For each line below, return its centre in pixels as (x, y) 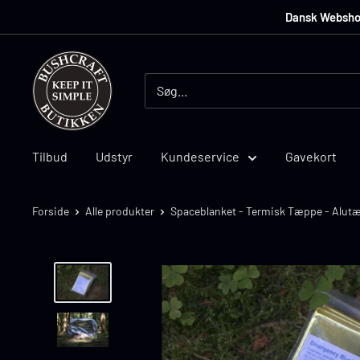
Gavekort (311, 156)
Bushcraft (59, 61)
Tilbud (50, 156)
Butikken (57, 85)
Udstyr (114, 156)
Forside (51, 211)
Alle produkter (120, 211)
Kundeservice (200, 156)
